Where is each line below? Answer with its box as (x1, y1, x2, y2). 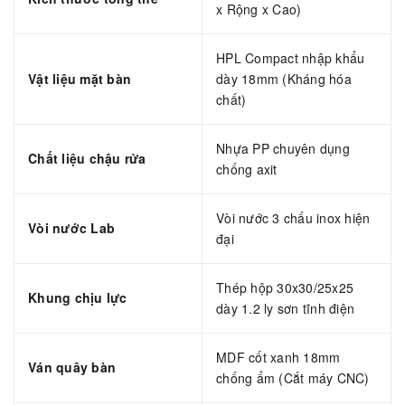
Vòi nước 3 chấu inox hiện (216, 208, 371, 227)
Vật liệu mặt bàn (28, 69, 131, 88)
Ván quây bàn (28, 357, 116, 376)
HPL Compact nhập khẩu (216, 48, 365, 67)
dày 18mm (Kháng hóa (216, 69, 352, 88)
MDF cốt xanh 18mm (216, 347, 341, 366)
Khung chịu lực (28, 287, 127, 306)
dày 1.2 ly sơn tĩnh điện (216, 298, 354, 317)
